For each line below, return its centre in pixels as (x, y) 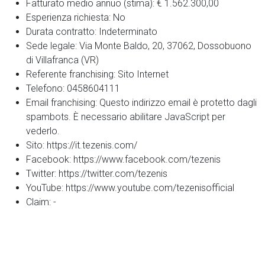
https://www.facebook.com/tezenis (147, 159)
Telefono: (46, 88)
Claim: (40, 202)
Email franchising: (63, 103)
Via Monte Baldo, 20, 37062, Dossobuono (165, 46)
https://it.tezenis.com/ (92, 145)
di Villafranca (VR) (62, 60)
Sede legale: (53, 46)
